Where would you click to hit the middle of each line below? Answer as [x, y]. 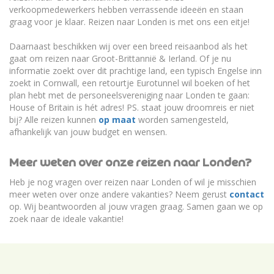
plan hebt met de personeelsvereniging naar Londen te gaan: [129, 95]
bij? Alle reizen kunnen [54, 120]
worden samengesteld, [182, 120]
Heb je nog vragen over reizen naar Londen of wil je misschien [133, 182]
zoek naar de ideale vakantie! [66, 219]
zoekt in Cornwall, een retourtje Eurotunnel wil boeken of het [130, 83]
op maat [117, 120]
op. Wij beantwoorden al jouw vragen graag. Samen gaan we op [136, 207]
